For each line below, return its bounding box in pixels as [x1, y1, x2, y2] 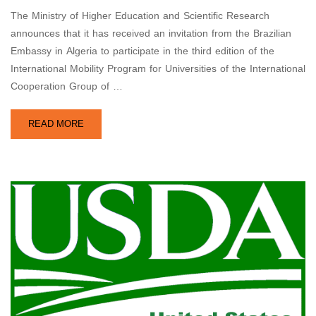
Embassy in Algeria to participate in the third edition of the [11, 42, 274, 61]
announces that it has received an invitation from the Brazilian [11, 24, 291, 44]
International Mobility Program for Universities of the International [11, 59, 305, 79]
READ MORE [28, 115, 84, 133]
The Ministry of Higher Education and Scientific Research [11, 6, 269, 26]
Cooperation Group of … [11, 77, 123, 97]
